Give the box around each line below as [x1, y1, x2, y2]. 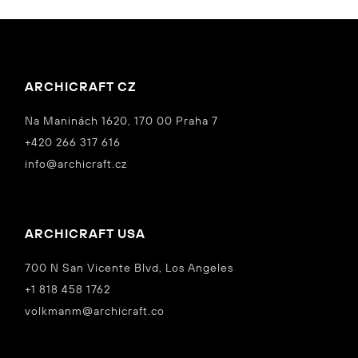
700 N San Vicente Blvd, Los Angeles [25, 261, 234, 276]
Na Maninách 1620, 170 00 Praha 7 [25, 113, 219, 129]
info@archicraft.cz [25, 157, 128, 172]
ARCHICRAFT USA [25, 225, 146, 242]
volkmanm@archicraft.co [25, 304, 165, 319]
